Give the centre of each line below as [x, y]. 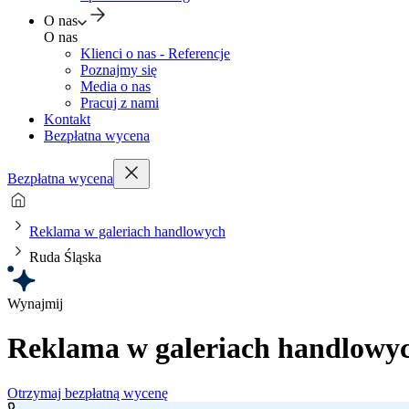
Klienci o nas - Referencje [155, 53]
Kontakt [67, 119]
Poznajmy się [119, 70]
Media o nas [115, 86]
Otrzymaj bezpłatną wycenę [88, 393]
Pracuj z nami [120, 103]
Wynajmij [35, 304]
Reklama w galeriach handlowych [127, 231]
